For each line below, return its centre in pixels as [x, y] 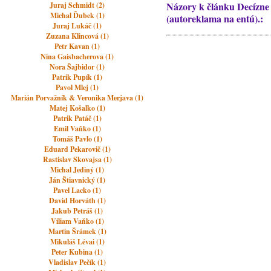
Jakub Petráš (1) [77, 211]
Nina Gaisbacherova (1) [77, 57]
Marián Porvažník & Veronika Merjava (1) [77, 98]
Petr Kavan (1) [77, 46]
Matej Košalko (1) [77, 108]
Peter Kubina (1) [77, 252]
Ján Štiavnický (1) [77, 180]
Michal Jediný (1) [77, 170]
